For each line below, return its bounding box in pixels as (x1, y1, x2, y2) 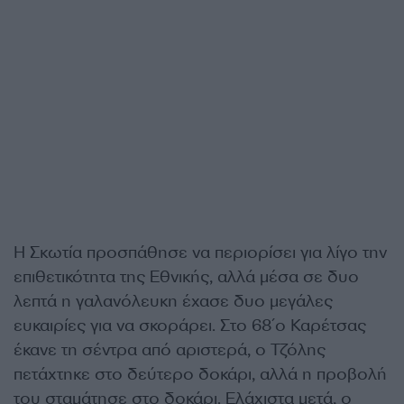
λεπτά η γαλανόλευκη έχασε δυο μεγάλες (14, 290, 333, 312)
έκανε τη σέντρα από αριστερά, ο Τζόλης (14, 339, 326, 361)
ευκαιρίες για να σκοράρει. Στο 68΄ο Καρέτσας (14, 315, 366, 336)
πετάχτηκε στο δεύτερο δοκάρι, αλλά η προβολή (14, 363, 387, 385)
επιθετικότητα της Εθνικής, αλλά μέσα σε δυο (14, 266, 359, 288)
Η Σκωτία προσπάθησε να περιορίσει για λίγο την (14, 242, 387, 263)
